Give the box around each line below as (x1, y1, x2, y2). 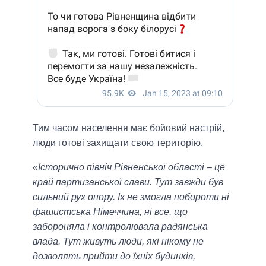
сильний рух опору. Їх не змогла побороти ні (33, 192, 229, 202)
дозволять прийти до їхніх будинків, (33, 251, 195, 262)
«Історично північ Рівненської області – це (33, 162, 225, 173)
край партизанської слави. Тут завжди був (33, 177, 223, 188)
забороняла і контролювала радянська (33, 221, 208, 232)
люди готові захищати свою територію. (33, 138, 203, 148)
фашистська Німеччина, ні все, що (33, 207, 188, 217)
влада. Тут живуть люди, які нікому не (33, 236, 204, 247)
